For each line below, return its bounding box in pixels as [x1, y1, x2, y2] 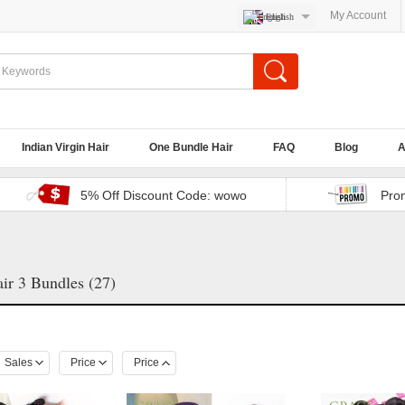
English [266, 12, 294, 22]
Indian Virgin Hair [22, 141, 109, 154]
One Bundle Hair [149, 141, 233, 154]
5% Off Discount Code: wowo [80, 188, 247, 202]
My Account [330, 9, 386, 22]
